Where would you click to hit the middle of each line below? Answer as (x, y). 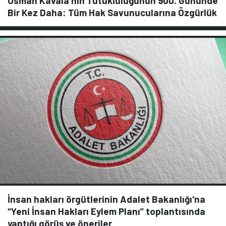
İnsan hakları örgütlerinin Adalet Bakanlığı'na (106, 199)
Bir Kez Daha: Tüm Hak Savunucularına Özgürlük (112, 13)
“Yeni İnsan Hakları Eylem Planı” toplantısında (106, 211)
